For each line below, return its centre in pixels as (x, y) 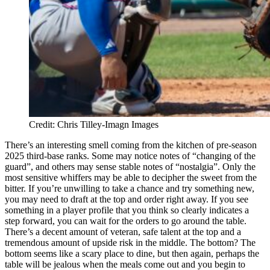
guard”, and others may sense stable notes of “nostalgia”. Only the (130, 166)
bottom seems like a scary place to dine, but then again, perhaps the (132, 253)
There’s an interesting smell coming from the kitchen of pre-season (131, 145)
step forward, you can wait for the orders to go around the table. (126, 221)
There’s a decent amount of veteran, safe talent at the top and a (123, 231)
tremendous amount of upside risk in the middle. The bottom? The (130, 242)
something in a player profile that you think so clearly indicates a (127, 210)
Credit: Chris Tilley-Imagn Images (94, 124)
